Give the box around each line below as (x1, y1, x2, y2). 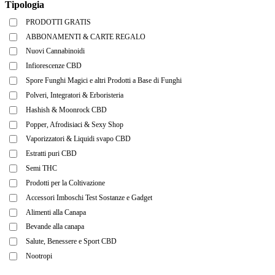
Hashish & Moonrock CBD (26, 105, 107, 114)
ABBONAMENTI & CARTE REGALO (26, 32, 145, 41)
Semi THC (26, 164, 57, 173)
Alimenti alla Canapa (26, 207, 86, 217)
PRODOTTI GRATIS (26, 17, 91, 26)
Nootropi (26, 252, 52, 261)
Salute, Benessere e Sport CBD (26, 237, 117, 246)
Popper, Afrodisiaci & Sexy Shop (26, 120, 123, 129)
